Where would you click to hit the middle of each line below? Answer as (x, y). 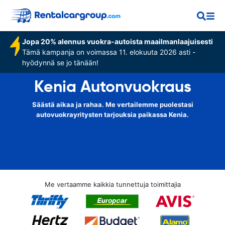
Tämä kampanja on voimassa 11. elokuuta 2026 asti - (109, 52)
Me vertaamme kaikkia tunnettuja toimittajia (113, 184)
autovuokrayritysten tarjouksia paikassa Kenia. (113, 115)
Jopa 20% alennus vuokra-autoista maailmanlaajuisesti (118, 41)
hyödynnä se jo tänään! (61, 63)
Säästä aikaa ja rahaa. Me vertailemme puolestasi (113, 104)
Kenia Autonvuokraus (113, 86)
